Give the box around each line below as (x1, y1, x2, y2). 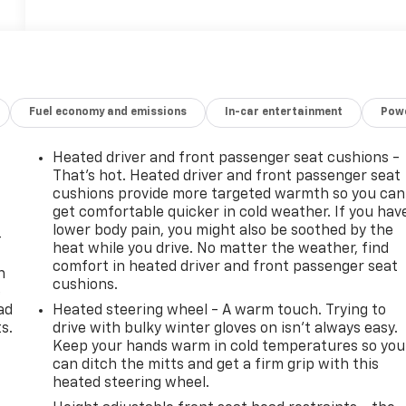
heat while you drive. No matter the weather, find (53, 241, 390, 256)
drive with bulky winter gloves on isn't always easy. (53, 321, 399, 336)
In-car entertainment (225, 106, 343, 118)
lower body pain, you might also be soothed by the (53, 223, 394, 238)
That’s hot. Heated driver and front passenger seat (53, 169, 401, 184)
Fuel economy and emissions (29, 106, 188, 118)
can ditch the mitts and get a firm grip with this (53, 357, 380, 372)
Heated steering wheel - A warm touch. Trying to (53, 303, 387, 318)
